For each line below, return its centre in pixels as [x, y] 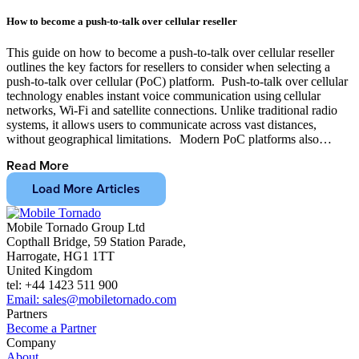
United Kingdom [49, 271]
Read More [38, 165]
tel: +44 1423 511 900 [62, 285]
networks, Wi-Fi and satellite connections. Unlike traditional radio [172, 110]
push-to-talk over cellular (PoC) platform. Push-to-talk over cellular [177, 81]
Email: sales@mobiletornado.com [91, 300]
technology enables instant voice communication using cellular [163, 95]
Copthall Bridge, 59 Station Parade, [96, 242]
